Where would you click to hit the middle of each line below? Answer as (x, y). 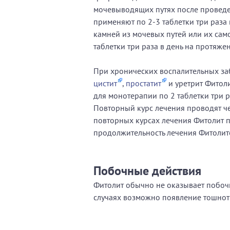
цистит (105, 83)
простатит (143, 83)
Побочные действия (147, 170)
